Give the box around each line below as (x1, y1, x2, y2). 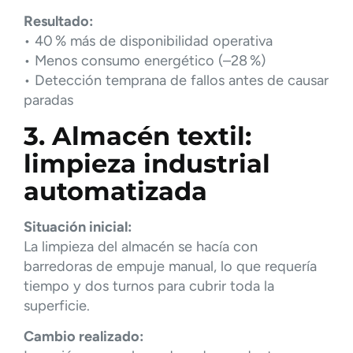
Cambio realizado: (24, 328, 143, 346)
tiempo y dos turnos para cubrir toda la (24, 277, 274, 295)
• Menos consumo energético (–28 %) (24, 52, 266, 70)
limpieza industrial (24, 147, 270, 179)
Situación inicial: (24, 217, 132, 236)
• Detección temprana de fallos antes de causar (24, 72, 329, 90)
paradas (24, 91, 73, 110)
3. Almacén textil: (24, 120, 251, 151)
